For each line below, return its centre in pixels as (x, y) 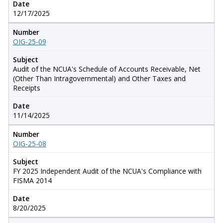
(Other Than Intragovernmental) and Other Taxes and (99, 78)
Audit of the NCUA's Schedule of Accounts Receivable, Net (107, 69)
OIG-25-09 (29, 41)
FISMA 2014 (32, 180)
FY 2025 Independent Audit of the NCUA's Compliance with (107, 171)
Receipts (26, 88)
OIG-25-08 (29, 143)
